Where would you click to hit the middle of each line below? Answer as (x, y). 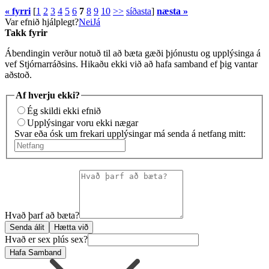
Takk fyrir (26, 33)
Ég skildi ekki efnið (64, 110)
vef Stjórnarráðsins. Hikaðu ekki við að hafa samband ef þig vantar (131, 64)
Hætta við (71, 227)
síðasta (139, 11)
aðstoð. (18, 75)
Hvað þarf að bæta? (42, 215)
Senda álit (27, 227)
